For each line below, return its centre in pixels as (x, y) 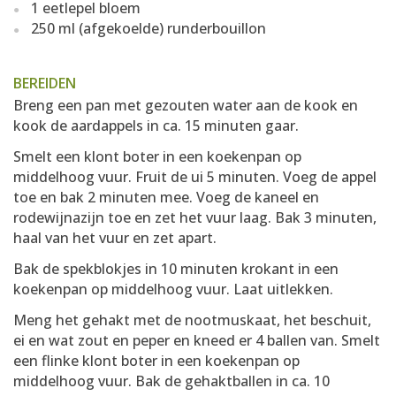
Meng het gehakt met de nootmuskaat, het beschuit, (192, 320)
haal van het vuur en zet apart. (115, 238)
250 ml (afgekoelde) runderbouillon (148, 28)
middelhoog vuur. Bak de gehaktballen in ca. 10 (171, 381)
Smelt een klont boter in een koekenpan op (157, 156)
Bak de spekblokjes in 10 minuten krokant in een (176, 269)
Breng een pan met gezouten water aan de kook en (186, 105)
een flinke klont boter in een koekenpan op (156, 361)
